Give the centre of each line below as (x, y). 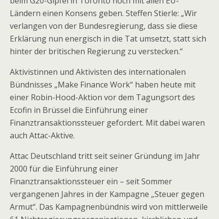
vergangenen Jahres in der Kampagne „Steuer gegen (107, 194)
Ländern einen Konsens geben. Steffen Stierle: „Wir (103, 13)
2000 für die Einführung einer (64, 169)
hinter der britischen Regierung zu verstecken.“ (96, 51)
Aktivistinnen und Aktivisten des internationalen (98, 72)
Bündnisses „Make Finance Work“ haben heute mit (103, 85)
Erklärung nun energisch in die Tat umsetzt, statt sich (108, 39)
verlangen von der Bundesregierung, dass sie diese (104, 26)
